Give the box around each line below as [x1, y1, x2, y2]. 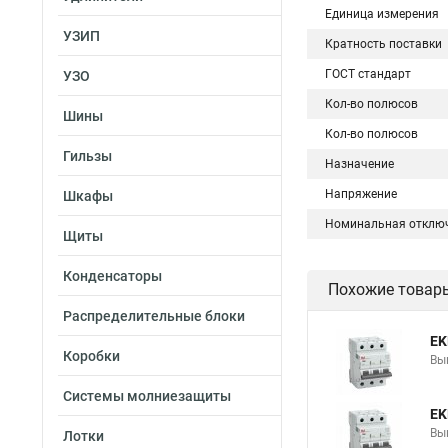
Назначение [325, 157, 394, 171]
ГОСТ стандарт [325, 67, 411, 81]
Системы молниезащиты [63, 388, 231, 404]
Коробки [63, 348, 120, 364]
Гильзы [63, 148, 112, 164]
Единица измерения [325, 7, 439, 21]
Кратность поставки [325, 37, 442, 51]
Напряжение [325, 187, 397, 201]
